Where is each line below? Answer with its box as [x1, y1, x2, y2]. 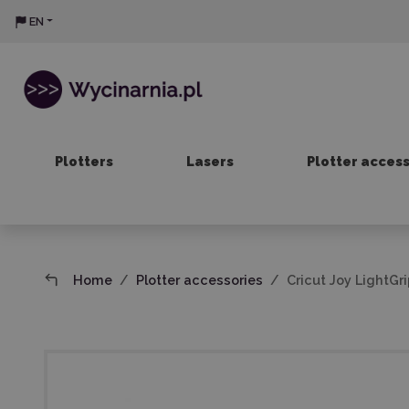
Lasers [185, 153, 234, 169]
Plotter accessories [136, 272, 264, 288]
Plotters [54, 153, 113, 169]
